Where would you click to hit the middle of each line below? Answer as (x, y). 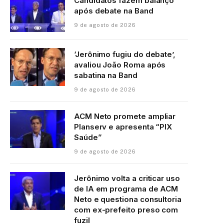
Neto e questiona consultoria (128, 199)
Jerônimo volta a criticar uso (127, 178)
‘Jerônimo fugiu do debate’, (125, 54)
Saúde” (88, 137)
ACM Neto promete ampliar (125, 116)
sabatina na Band (106, 75)
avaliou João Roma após (120, 65)
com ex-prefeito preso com (126, 210)
